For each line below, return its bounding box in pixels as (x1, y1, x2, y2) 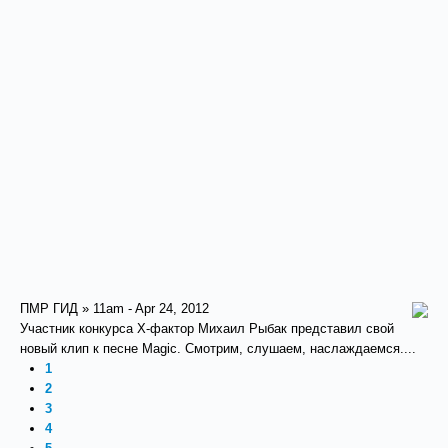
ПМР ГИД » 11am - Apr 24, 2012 (20, 301, 209, 316)
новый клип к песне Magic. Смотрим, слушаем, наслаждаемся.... (20, 341, 416, 356)
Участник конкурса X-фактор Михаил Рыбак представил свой (20, 321, 394, 336)
